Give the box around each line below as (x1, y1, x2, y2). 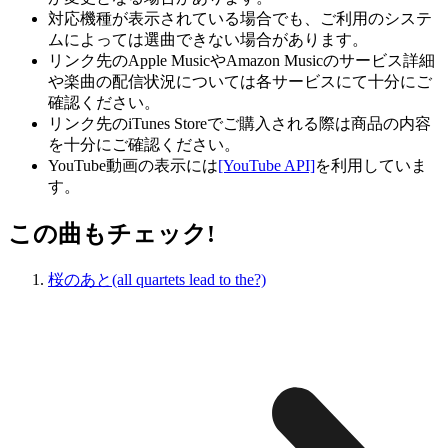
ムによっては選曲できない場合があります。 (48, 31, 368, 49)
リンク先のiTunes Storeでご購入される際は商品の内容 (48, 115, 431, 133)
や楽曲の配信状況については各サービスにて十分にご (48, 73, 432, 91)
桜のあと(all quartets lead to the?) (48, 270, 266, 288)
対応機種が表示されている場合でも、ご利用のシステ (48, 10, 432, 28)
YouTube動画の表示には (48, 157, 218, 175)
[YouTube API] (218, 157, 315, 175)
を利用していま (315, 157, 427, 175)
